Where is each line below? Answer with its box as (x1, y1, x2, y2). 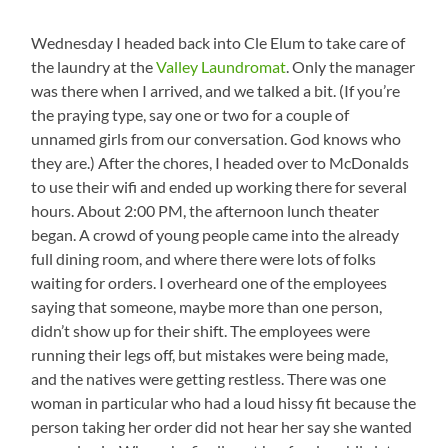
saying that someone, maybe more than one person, (31, 297, 383, 317)
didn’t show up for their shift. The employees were (31, 321, 371, 341)
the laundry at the (31, 57, 157, 77)
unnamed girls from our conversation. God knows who (31, 129, 402, 149)
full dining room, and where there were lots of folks (31, 249, 377, 269)
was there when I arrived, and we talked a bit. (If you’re (31, 81, 401, 101)
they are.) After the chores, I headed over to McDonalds (31, 153, 410, 173)
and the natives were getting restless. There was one (31, 369, 387, 389)
